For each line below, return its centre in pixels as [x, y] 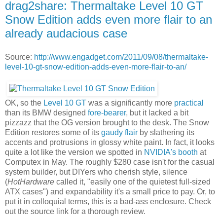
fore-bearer [107, 113]
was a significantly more [130, 103]
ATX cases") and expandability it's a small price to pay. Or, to [110, 192]
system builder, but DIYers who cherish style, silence [96, 172]
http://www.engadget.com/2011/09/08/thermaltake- [121, 57]
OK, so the [24, 103]
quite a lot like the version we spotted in [74, 152]
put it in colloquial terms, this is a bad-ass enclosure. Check [108, 202]
